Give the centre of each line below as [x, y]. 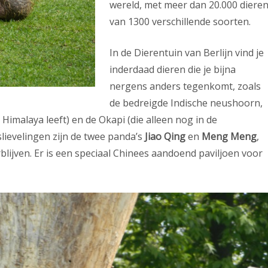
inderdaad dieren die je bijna [173, 69]
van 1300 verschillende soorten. [180, 22]
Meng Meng [229, 136]
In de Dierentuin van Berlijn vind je [187, 53]
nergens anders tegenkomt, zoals [185, 86]
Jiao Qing [165, 136]
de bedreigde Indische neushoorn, [186, 103]
